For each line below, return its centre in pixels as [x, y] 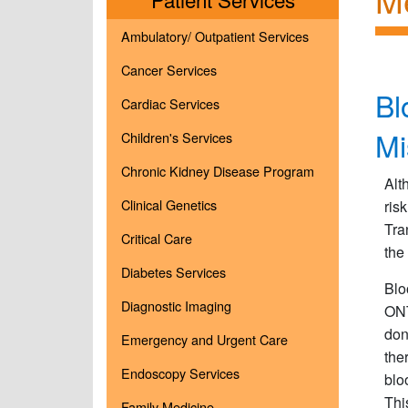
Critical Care [157, 238]
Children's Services [177, 137]
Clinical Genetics [169, 204]
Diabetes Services [173, 272]
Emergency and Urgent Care [204, 339]
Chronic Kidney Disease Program [218, 171]
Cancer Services [169, 70]
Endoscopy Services [180, 373]
